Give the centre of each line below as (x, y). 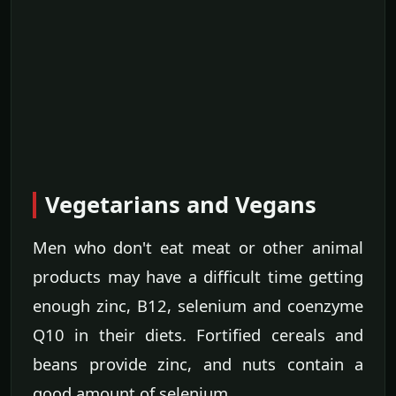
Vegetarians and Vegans (181, 205)
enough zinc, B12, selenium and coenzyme (198, 306)
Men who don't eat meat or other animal (198, 247)
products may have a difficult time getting (198, 277)
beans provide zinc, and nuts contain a (198, 364)
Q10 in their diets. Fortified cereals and (198, 335)
